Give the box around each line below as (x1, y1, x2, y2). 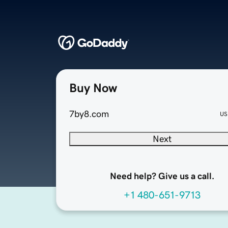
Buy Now (69, 82, 117, 95)
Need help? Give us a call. (109, 172, 214, 181)
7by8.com (69, 109, 109, 119)
